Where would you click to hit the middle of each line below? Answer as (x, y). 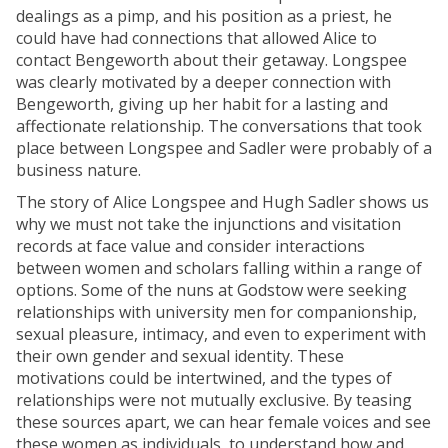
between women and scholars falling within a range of (219, 268)
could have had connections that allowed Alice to (196, 38)
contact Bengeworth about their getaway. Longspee (211, 60)
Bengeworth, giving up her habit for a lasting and (202, 104)
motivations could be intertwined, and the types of (204, 378)
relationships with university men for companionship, (216, 312)
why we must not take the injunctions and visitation (208, 224)
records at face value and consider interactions (190, 246)
